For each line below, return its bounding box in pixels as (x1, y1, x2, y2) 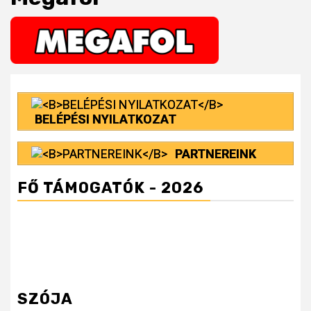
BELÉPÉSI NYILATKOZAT (35, 111, 176, 126)
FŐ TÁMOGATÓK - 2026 (17, 178, 203, 198)
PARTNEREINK (174, 146, 256, 161)
